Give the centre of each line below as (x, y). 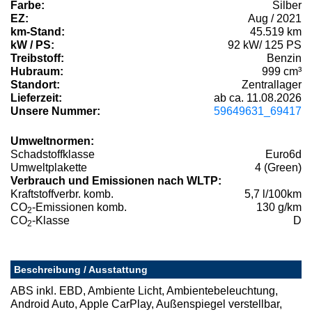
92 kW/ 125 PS (265, 45)
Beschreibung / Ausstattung (81, 270)
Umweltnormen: (52, 141)
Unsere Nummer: (55, 111)
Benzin (284, 58)
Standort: (35, 85)
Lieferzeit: (36, 98)
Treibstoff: (37, 58)
